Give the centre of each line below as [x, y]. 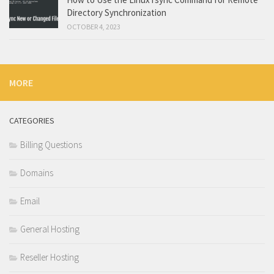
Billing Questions [51, 144]
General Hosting [50, 229]
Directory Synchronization [117, 12]
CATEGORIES [32, 120]
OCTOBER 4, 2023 [94, 26]
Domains [37, 172]
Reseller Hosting [50, 257]
